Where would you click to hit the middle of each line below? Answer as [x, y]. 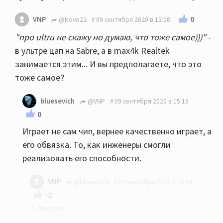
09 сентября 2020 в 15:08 [133, 19]
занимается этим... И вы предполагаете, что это [108, 64]
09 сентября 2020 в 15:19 [152, 101]
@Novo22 [72, 19]
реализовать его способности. [82, 158]
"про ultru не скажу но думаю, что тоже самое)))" [111, 37]
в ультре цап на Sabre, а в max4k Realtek [92, 51]
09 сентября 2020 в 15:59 [156, 182]
